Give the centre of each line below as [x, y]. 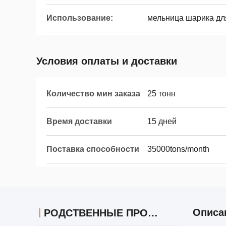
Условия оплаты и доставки [107, 61]
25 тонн [161, 94]
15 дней [162, 121]
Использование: [80, 18]
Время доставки [79, 121]
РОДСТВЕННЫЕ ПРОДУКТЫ [153, 213]
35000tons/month [178, 149]
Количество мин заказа [93, 94]
